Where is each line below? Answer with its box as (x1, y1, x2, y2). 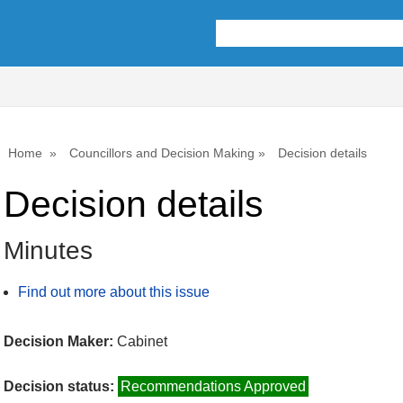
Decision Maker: (4, 333, 117, 349)
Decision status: (4, 379, 118, 395)
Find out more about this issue (18, 284, 210, 300)
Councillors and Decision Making (69, 146, 255, 160)
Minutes (4, 237, 93, 265)
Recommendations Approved (121, 379, 306, 395)
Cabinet (117, 333, 167, 349)
